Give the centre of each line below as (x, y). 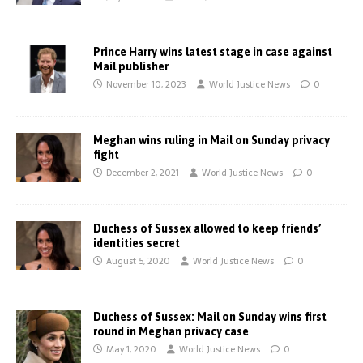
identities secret (137, 243)
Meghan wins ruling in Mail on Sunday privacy (211, 140)
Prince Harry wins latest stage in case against (213, 52)
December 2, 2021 (143, 173)
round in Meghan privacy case (171, 331)
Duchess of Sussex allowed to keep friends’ (207, 228)
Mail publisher (131, 66)
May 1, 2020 (131, 349)
